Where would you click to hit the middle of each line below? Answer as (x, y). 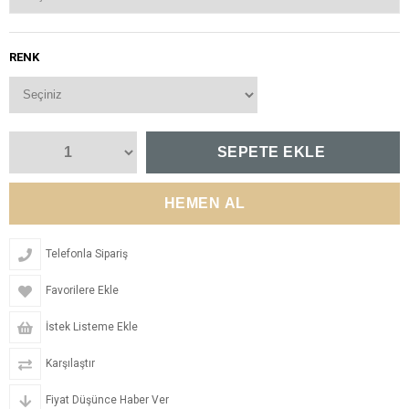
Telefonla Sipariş (87, 253)
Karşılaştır (70, 363)
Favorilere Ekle (82, 290)
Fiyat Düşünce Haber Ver (107, 399)
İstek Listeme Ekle (92, 326)
